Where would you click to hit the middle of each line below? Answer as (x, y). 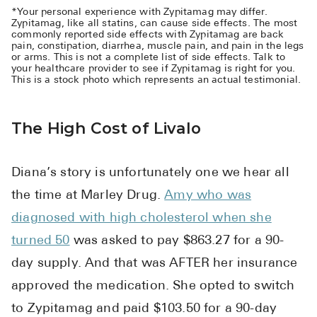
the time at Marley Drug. (88, 195)
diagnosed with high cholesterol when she (142, 218)
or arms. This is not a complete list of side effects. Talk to (149, 57)
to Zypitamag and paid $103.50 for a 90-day (144, 309)
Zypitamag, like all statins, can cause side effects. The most (155, 23)
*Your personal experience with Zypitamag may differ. (139, 12)
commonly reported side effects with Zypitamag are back (148, 35)
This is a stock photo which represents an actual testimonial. (156, 80)
